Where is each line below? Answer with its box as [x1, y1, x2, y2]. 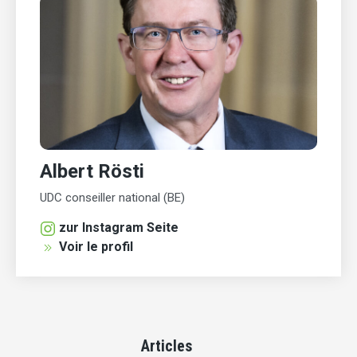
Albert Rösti [40, 160, 144, 183]
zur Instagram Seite [59, 220, 178, 236]
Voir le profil [59, 239, 133, 255]
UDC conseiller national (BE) [40, 190, 185, 206]
